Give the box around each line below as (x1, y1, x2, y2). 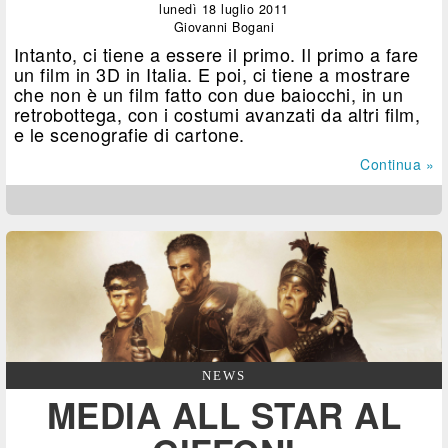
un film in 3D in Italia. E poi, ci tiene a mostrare (13, 61, 411, 88)
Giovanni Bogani (173, 18, 275, 37)
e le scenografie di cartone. (13, 121, 245, 148)
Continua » (360, 154, 434, 175)
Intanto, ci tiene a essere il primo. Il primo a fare (13, 41, 419, 68)
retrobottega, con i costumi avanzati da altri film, (13, 101, 421, 128)
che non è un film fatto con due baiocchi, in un (13, 81, 404, 108)
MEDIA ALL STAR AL (46, 390, 402, 441)
